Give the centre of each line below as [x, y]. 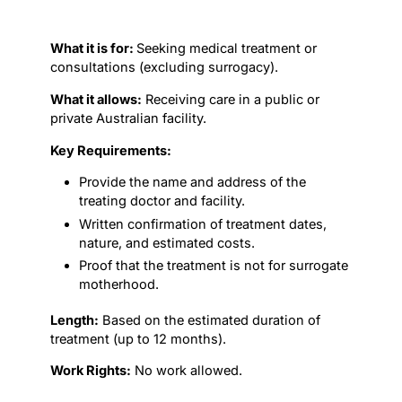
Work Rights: [91, 371]
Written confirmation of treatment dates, [203, 224]
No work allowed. [187, 371]
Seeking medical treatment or [227, 49]
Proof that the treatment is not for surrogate [214, 265]
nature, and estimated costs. [167, 243]
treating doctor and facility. [162, 201]
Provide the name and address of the [193, 183]
